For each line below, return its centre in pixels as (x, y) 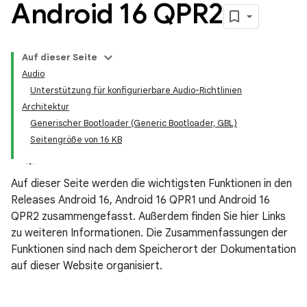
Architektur (46, 107)
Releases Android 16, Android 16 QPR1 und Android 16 (140, 200)
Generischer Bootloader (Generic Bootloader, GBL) (134, 123)
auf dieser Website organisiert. (87, 266)
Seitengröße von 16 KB (76, 139)
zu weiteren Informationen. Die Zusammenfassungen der (149, 233)
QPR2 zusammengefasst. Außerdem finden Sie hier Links (148, 217)
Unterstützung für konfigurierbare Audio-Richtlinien (136, 90)
